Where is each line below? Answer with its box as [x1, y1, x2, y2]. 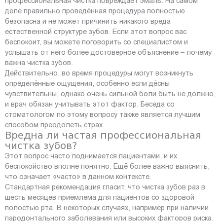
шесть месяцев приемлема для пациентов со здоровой [5, 192, 194, 202]
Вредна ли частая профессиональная [5, 129, 201, 141]
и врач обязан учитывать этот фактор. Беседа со [5, 99, 175, 109]
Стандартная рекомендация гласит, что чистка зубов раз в [5, 182, 205, 191]
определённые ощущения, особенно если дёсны [5, 78, 170, 88]
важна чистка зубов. [5, 58, 73, 67]
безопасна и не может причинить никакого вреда [5, 16, 171, 26]
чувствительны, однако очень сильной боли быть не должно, [5, 89, 216, 98]
